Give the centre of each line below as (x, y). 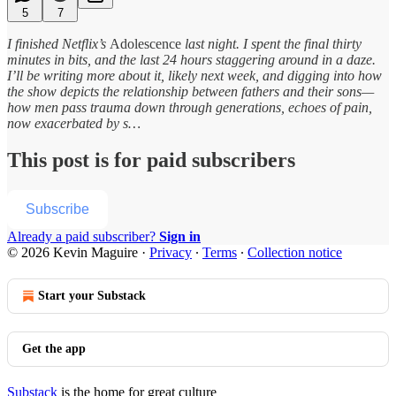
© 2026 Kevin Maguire (72, 253)
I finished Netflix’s (58, 43)
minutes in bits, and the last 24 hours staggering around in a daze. (191, 59)
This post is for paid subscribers (151, 160)
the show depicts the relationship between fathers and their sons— (190, 91)
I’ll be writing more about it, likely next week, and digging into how (194, 75)
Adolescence (145, 43)
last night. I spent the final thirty (271, 43)
